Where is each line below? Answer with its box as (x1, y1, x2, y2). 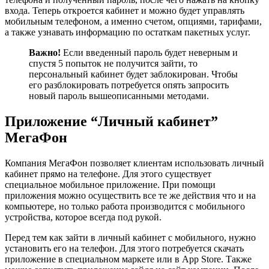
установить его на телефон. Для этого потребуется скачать (5, 243, 244, 254)
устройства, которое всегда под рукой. (5, 212, 162, 223)
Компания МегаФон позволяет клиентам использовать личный (5, 158, 264, 169)
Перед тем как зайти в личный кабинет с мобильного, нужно (5, 232, 256, 243)
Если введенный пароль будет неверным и (61, 47, 238, 58)
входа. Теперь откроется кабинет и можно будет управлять (5, 5, 244, 16)
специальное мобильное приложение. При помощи (5, 180, 216, 190)
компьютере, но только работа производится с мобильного (5, 201, 245, 212)
